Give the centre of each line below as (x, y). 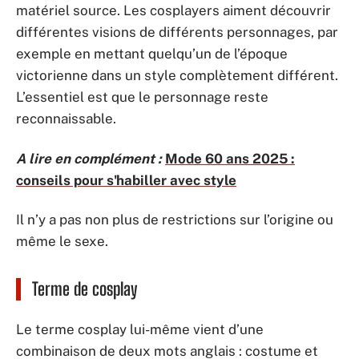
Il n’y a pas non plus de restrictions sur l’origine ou (175, 220)
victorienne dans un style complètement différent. (177, 75)
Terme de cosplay (85, 289)
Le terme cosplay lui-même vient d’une (140, 329)
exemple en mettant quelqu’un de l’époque (152, 54)
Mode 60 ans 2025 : (230, 158)
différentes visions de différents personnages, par (177, 32)
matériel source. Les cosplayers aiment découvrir (173, 10)
